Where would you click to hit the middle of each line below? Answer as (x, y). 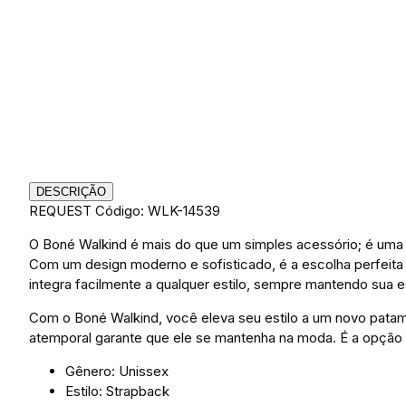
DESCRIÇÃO (71, 192)
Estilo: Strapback (117, 391)
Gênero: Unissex (117, 372)
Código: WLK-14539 (158, 211)
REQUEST (60, 211)
